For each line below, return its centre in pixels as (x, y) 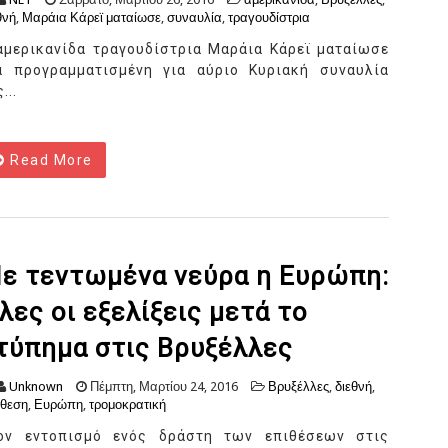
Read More (49, 160)
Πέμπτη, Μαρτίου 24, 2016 (162, 387)
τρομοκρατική (127, 405)
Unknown (36, 387)
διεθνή (353, 387)
